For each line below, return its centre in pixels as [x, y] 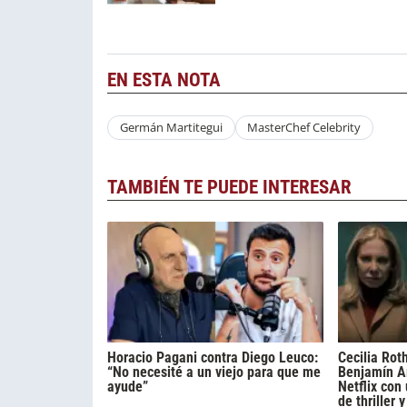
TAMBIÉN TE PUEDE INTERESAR [229, 187]
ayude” [128, 386]
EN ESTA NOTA [164, 80]
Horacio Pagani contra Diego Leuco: [213, 357]
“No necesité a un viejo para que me [214, 372]
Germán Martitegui [171, 128]
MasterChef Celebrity [304, 128]
